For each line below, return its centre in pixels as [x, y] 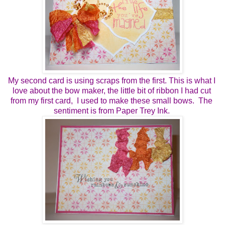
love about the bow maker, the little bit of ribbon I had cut [111, 90]
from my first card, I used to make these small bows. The [111, 100]
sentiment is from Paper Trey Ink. [113, 110]
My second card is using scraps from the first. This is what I [111, 80]
